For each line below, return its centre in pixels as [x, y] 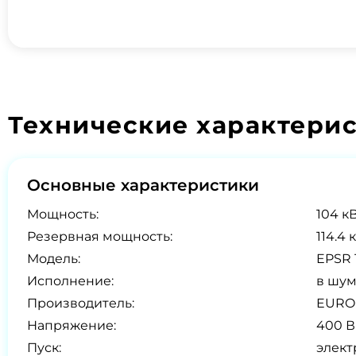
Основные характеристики [143, 185]
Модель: [54, 259]
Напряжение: [72, 325]
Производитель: [81, 303]
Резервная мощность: [100, 236]
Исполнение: [70, 281]
